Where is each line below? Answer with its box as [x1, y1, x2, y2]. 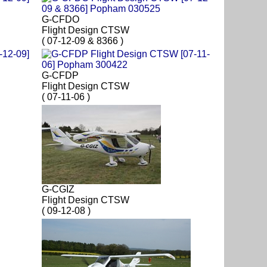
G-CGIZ [42, 184, 74, 195]
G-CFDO [42, 14, 79, 25]
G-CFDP [42, 70, 79, 81]
